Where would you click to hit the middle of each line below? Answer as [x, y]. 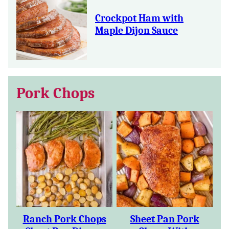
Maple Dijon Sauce [136, 30]
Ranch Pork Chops [64, 219]
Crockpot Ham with [139, 18]
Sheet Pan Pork [165, 219]
